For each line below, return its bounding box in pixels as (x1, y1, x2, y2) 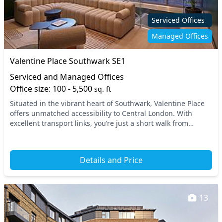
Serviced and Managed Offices (10, 71, 124, 82)
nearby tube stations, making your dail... (10, 128, 145, 138)
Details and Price (79, 155, 143, 166)
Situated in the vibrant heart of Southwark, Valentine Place (10, 99, 205, 108)
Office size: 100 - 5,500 (10, 83, 94, 94)
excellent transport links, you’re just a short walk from (10, 118, 188, 128)
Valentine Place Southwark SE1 (10, 55, 125, 66)
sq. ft (94, 84, 111, 94)
